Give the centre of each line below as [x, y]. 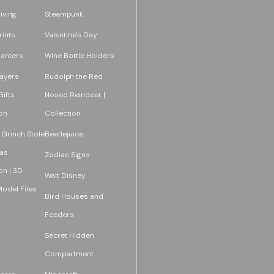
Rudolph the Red [73, 76]
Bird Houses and [74, 196]
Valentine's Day [71, 35]
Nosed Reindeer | [75, 94]
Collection [62, 113]
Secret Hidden [69, 235]
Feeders [59, 214]
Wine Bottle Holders [79, 55]
